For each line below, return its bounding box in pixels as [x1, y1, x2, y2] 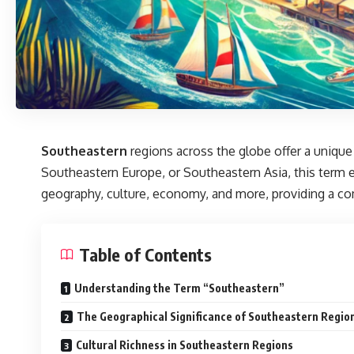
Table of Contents [79, 243, 212, 265]
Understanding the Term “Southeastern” [74, 281, 284, 295]
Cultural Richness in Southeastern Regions [76, 337, 293, 352]
